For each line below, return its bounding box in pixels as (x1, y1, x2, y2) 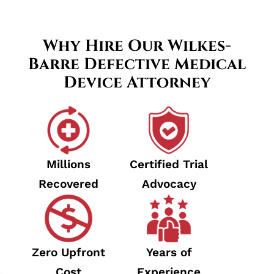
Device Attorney (63, 72, 211, 94)
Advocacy (141, 177, 196, 191)
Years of (146, 245, 192, 260)
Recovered (39, 177, 98, 191)
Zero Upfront (32, 245, 105, 260)
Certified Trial (130, 157, 208, 172)
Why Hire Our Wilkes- (43, 35, 231, 57)
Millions (46, 157, 91, 172)
